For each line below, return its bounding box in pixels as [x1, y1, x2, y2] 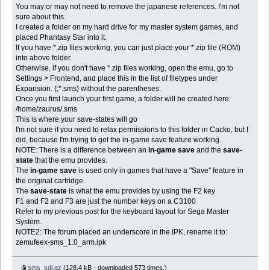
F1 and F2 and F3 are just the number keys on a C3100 [16, 197, 196, 206]
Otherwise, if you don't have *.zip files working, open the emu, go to [16, 64, 234, 73]
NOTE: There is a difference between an [16, 146, 149, 155]
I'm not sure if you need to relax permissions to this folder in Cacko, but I [16, 125, 249, 134]
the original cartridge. [16, 177, 86, 186]
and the [195, 146, 224, 155]
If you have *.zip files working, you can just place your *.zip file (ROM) [16, 43, 241, 52]
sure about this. [16, 13, 66, 22]
